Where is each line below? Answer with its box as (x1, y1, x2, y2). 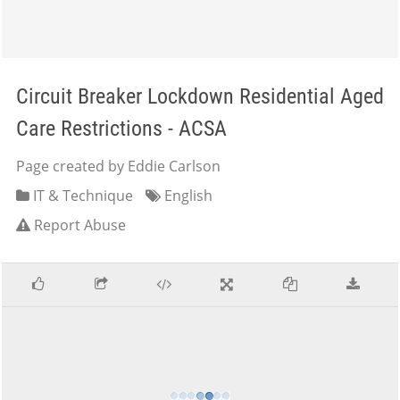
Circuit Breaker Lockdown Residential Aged (16, 84, 384, 109)
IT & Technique (29, 186, 133, 205)
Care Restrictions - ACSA (16, 116, 227, 141)
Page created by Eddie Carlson (16, 156, 221, 176)
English (161, 186, 212, 205)
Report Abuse (34, 215, 126, 235)
